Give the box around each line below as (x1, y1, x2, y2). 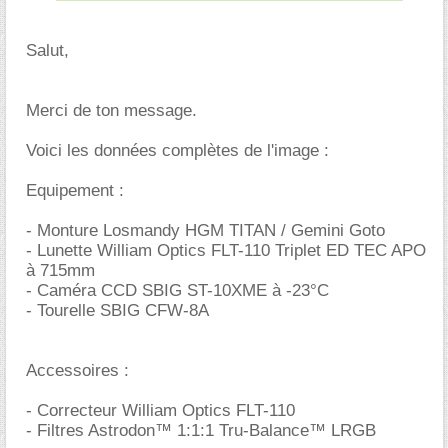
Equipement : (26, 181, 124, 200)
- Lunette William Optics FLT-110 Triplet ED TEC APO (26, 241, 426, 260)
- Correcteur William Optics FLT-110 (26, 401, 295, 420)
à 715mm (26, 261, 95, 280)
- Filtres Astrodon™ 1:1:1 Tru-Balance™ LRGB (26, 421, 376, 440)
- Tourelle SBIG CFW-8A (26, 301, 209, 320)
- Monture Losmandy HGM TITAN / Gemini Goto (26, 221, 385, 240)
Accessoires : (26, 361, 129, 380)
